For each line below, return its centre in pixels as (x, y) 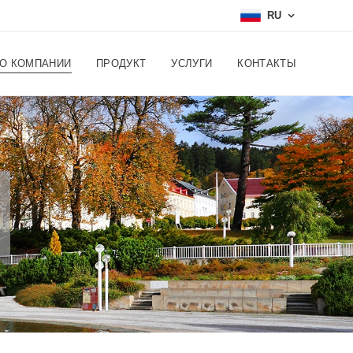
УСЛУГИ (192, 63)
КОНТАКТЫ (267, 63)
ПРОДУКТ (121, 63)
